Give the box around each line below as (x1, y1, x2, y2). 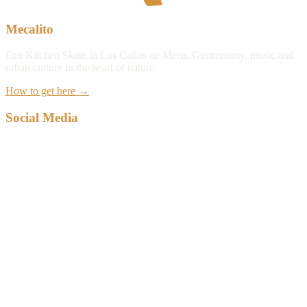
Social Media (5, 110, 78, 125)
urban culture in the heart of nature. (5, 62, 157, 74)
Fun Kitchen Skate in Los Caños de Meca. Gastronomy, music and (5, 49, 294, 62)
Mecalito (5, 21, 53, 36)
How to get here (5, 85, 75, 97)
